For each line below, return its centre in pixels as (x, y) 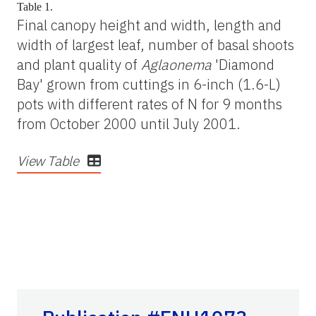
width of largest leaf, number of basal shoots (156, 44)
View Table (49, 160)
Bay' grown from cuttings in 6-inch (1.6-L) (149, 84)
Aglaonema (176, 64)
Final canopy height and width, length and (149, 25)
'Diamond (243, 64)
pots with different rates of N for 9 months (150, 104)
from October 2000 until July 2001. (129, 123)
